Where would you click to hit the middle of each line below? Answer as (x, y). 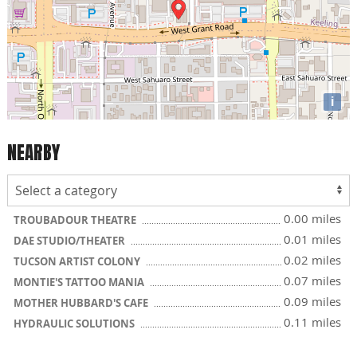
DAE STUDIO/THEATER (71, 240)
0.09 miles (312, 301)
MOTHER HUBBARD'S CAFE (82, 302)
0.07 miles (312, 280)
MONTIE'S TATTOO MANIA (80, 282)
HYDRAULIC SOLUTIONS (75, 323)
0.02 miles (312, 259)
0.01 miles (312, 239)
